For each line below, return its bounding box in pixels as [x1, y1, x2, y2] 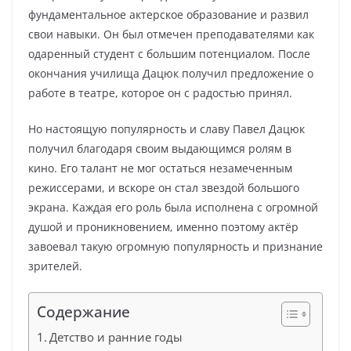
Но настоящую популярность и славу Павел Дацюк [28, 121, 305, 136]
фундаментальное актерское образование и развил [28, 7, 309, 22]
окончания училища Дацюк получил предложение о [28, 66, 313, 81]
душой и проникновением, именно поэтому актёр [28, 219, 299, 234]
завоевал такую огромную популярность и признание [28, 239, 323, 254]
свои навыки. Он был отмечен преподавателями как [28, 27, 314, 42]
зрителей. [28, 259, 82, 273]
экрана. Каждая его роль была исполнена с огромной [28, 200, 318, 215]
